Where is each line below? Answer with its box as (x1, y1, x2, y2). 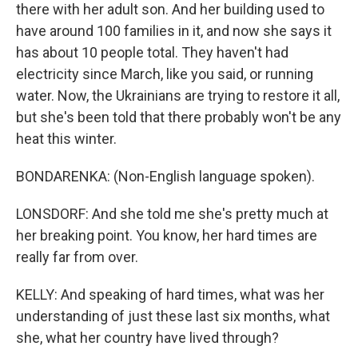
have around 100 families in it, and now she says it (16, 22, 332, 39)
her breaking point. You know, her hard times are (16, 227, 317, 244)
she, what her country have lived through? (16, 329, 279, 346)
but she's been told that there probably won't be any (16, 109, 341, 125)
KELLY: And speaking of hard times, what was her (16, 286, 324, 303)
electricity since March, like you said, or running (16, 66, 313, 82)
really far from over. (16, 249, 138, 265)
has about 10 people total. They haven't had (16, 44, 288, 61)
